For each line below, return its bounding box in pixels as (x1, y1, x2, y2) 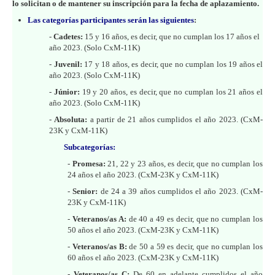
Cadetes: (53, 31, 83, 41)
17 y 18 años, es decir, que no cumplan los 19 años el (82, 59, 263, 69)
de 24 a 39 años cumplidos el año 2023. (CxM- (98, 186, 263, 196)
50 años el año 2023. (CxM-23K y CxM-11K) (68, 225, 219, 234)
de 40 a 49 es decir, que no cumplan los (126, 214, 263, 223)
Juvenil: (53, 59, 82, 69)
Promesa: (72, 158, 106, 168)
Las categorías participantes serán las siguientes (28, 15, 194, 25)
